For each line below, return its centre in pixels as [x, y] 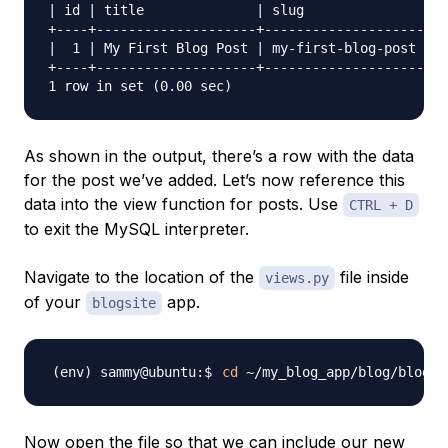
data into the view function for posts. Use [183, 204]
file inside [372, 277]
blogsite [124, 303]
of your [55, 302]
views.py [297, 278]
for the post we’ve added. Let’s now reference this [214, 180]
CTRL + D [381, 205]
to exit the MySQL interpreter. [136, 229]
